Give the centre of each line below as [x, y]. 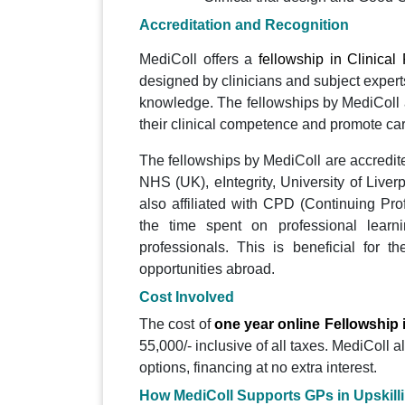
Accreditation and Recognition [244, 25]
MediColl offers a [199, 60]
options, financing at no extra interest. [258, 368]
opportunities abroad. [207, 269]
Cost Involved [187, 297]
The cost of [175, 325]
